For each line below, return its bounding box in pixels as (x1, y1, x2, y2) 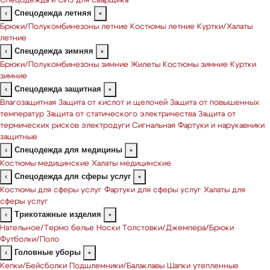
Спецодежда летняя (14, 8, 92, 17)
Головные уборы (14, 248, 81, 257)
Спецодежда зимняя (14, 46, 93, 55)
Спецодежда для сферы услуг (14, 172, 131, 181)
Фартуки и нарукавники (178, 122, 265, 130)
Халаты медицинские (92, 160, 171, 168)
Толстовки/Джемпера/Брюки (122, 224, 234, 232)
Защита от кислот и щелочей (58, 99, 168, 107)
